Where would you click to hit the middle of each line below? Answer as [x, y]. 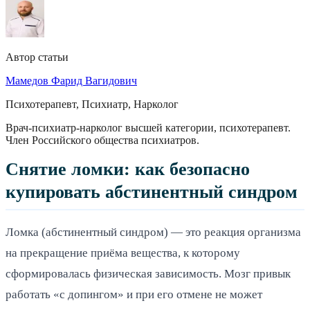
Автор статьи [37, 57]
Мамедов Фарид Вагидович [71, 80]
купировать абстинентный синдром [152, 192]
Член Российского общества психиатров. [102, 140]
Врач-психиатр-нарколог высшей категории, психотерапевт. [148, 127]
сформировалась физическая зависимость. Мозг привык [148, 273]
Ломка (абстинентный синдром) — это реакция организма [153, 232]
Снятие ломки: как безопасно [128, 169]
